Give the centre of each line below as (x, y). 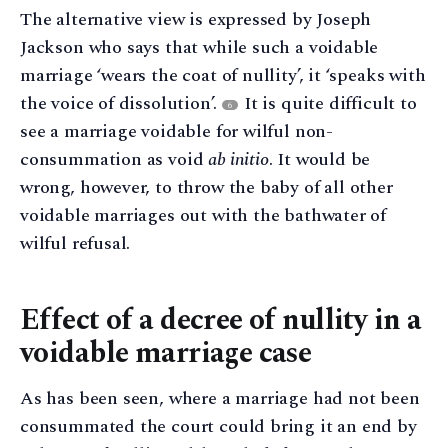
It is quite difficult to (328, 104)
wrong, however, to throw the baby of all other (206, 188)
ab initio (238, 160)
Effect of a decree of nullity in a (221, 321)
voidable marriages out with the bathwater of (203, 216)
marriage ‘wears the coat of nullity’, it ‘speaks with (223, 76)
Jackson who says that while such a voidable (199, 48)
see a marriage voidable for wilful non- (176, 132)
